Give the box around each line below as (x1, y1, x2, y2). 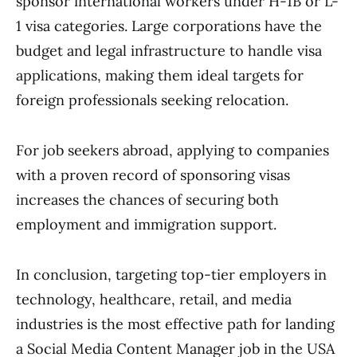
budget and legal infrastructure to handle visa (16, 41, 322, 60)
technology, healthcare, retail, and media (16, 290, 292, 308)
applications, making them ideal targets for (16, 66, 304, 84)
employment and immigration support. (16, 215, 277, 233)
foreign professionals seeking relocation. (16, 91, 288, 109)
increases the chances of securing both (16, 190, 279, 209)
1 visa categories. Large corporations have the (16, 17, 322, 35)
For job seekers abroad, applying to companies (16, 141, 329, 159)
